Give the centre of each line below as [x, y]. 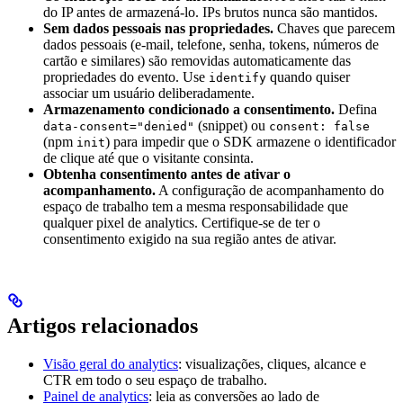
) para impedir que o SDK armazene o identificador [251, 142]
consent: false [319, 127]
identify [237, 78]
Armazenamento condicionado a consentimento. [189, 110]
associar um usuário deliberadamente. [149, 94]
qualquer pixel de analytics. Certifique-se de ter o [182, 223]
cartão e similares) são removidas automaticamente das [197, 61]
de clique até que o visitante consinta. [148, 158]
